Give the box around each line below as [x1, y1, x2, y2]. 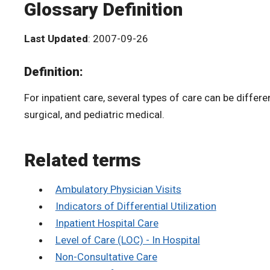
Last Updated [24, 32, 88, 45]
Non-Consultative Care [55, 251, 157, 263]
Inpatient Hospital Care [55, 217, 159, 230]
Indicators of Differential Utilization [55, 200, 216, 213]
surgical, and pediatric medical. [24, 108, 165, 121]
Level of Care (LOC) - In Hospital [55, 234, 200, 246]
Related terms [24, 149, 141, 171]
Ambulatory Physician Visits [55, 183, 181, 196]
